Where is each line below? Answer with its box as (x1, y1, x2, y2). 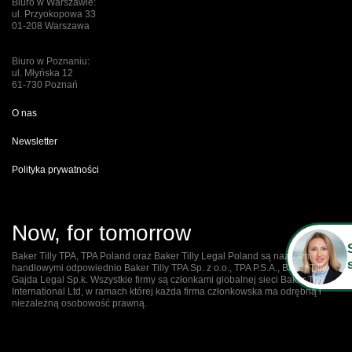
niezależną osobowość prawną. (12, 298, 147, 310)
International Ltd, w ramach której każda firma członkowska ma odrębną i (12, 286, 321, 298)
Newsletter (12, 136, 57, 148)
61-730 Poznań (12, 79, 78, 91)
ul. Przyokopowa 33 (12, 9, 96, 20)
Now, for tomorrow (12, 221, 191, 246)
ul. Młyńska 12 (12, 68, 73, 79)
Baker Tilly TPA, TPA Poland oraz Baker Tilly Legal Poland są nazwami (12, 251, 312, 262)
